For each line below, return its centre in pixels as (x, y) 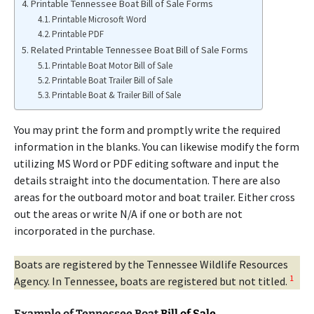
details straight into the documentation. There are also (147, 180)
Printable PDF (78, 34)
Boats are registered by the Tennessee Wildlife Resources (151, 264)
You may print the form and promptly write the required (147, 130)
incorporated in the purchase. (84, 231)
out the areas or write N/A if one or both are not (128, 214)
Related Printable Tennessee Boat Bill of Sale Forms (139, 50)
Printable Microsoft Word (100, 19)
